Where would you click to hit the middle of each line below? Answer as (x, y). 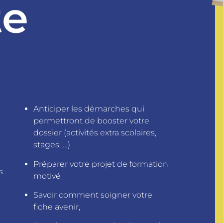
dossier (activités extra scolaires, (95, 133)
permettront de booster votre (91, 121)
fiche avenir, (56, 207)
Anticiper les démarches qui (89, 109)
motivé (47, 176)
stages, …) (52, 145)
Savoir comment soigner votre (93, 195)
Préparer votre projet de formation (101, 164)
